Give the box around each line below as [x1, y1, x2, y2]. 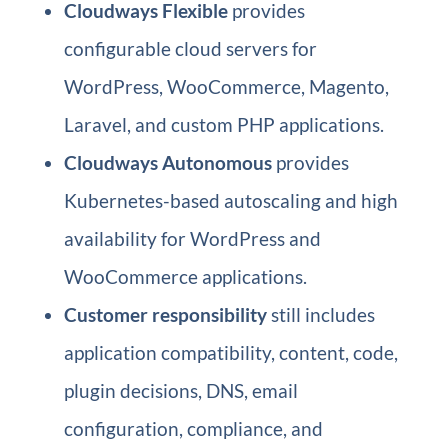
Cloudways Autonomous [63, 151, 272, 174]
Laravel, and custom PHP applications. [63, 113, 384, 136]
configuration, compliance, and [63, 417, 323, 440]
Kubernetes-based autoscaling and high [63, 189, 398, 212]
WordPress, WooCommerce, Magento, [63, 75, 389, 98]
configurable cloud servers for [63, 37, 317, 60]
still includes [266, 303, 375, 326]
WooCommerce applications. [63, 265, 307, 288]
